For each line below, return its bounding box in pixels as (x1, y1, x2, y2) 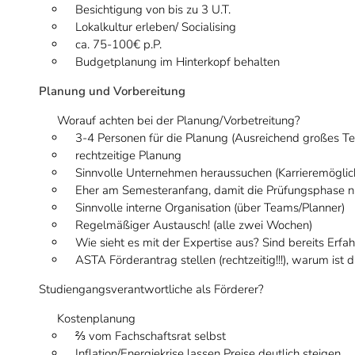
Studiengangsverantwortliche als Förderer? (39, 281, 264, 297)
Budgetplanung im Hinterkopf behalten (75, 54, 280, 70)
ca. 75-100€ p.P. (75, 36, 162, 52)
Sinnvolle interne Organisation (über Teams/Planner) (75, 200, 345, 216)
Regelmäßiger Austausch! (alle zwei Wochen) (75, 217, 312, 233)
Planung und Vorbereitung (39, 83, 185, 99)
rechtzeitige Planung (75, 147, 181, 163)
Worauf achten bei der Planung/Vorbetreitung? (57, 113, 300, 128)
